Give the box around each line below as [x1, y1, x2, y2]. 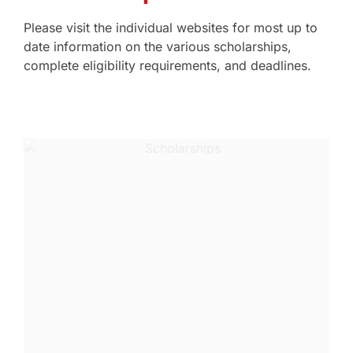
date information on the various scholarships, [24, 39, 292, 55]
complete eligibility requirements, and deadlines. [24, 58, 311, 74]
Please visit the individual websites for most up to [24, 20, 318, 36]
